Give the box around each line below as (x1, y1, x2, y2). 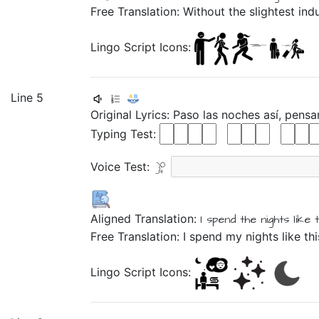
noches (221, 108, 263, 122)
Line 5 (11, 90, 43, 105)
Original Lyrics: (90, 108, 173, 122)
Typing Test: (90, 127, 159, 141)
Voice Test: (90, 159, 153, 174)
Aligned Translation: (90, 211, 200, 226)
